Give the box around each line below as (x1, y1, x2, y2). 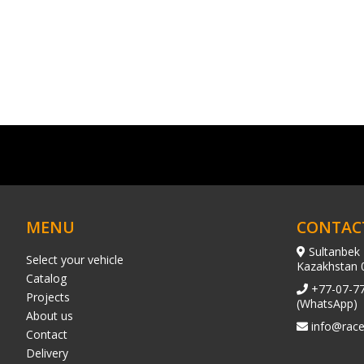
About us (26, 308, 73, 323)
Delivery (26, 345, 68, 361)
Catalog (26, 271, 67, 286)
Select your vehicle (26, 252, 123, 267)
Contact (26, 327, 67, 342)
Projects (26, 289, 70, 305)
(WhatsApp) (296, 296, 357, 311)
